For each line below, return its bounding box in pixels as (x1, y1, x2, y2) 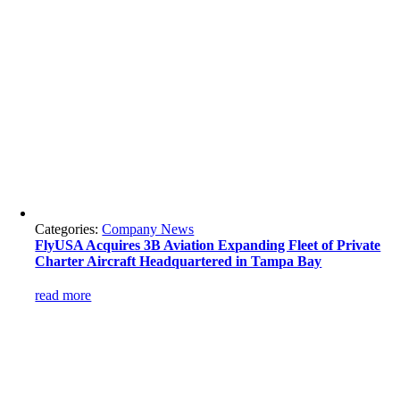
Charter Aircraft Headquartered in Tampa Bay (35, 254, 322, 269)
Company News (102, 221, 195, 237)
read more (35, 287, 92, 303)
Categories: (35, 221, 103, 237)
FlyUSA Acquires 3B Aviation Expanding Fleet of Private (35, 237, 381, 253)
